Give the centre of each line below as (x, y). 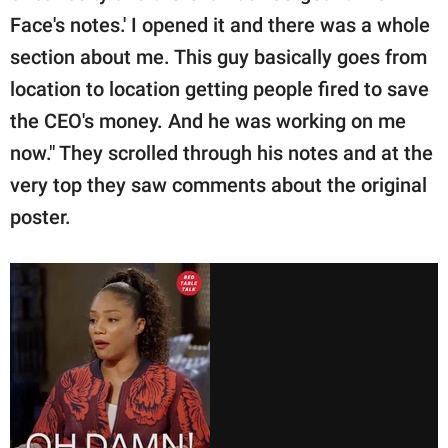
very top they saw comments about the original (218, 184)
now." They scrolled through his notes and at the (221, 152)
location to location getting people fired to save (219, 88)
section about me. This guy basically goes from (218, 56)
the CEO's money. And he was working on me (208, 120)
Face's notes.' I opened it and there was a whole (220, 24)
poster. (40, 216)
